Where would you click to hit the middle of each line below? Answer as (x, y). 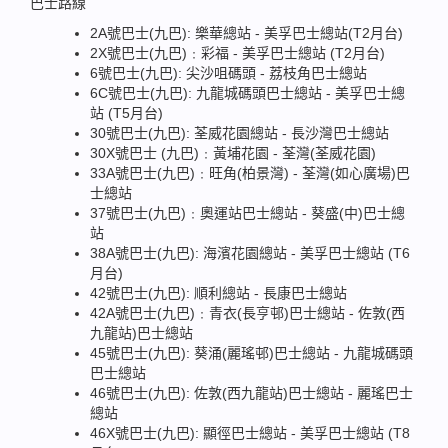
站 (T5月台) (126, 113)
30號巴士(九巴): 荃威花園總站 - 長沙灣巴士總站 (239, 133)
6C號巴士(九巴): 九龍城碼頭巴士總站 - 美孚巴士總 (247, 93)
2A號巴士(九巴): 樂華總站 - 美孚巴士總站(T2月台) (246, 33)
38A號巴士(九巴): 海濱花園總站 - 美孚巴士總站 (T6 (250, 253)
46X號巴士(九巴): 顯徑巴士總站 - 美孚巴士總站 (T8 (250, 433)
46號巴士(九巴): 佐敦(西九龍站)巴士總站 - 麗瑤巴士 (251, 393)
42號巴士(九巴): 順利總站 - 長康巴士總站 (218, 293)
